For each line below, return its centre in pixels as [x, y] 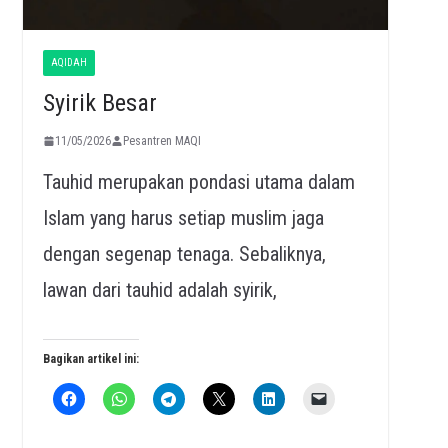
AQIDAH [68, 62]
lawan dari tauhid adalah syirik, [159, 289]
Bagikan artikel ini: [90, 358]
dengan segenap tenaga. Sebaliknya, [184, 253]
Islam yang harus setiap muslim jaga [183, 217]
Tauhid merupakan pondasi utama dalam [198, 181]
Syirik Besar [99, 102]
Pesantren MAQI [161, 140]
